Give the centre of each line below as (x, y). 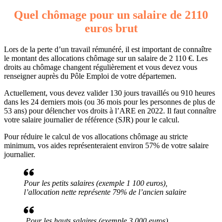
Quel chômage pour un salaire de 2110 (111, 15)
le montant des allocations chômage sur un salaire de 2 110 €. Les (106, 58)
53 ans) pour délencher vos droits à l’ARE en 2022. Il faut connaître (110, 111)
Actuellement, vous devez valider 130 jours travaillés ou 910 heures (110, 93)
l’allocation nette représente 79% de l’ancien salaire (105, 192)
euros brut (111, 28)
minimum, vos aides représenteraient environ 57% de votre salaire (106, 145)
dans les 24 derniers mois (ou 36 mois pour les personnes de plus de (110, 102)
